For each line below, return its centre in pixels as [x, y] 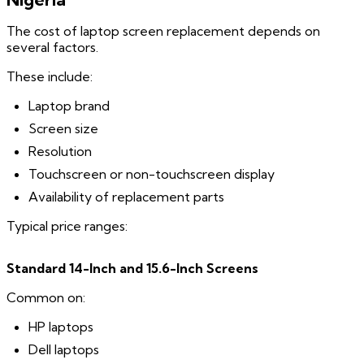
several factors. [52, 48]
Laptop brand [69, 106]
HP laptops [61, 327]
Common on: [46, 298]
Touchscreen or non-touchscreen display [152, 174]
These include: [50, 77]
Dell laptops [64, 350]
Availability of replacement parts [127, 197]
